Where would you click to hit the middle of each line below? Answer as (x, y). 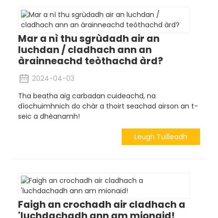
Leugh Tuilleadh (161, 136)
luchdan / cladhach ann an (85, 50)
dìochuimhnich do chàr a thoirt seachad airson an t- (108, 106)
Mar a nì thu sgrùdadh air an (89, 39)
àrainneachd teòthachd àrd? (90, 61)
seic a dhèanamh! (49, 117)
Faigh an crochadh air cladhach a (101, 204)
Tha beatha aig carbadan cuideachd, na (87, 96)
